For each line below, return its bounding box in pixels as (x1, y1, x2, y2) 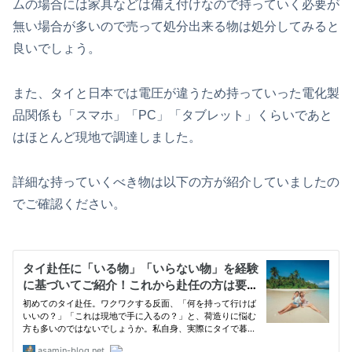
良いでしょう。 (13, 42, 101, 56)
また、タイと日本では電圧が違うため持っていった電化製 (13, 86, 339, 101)
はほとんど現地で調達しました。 (13, 130, 201, 145)
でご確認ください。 (13, 197, 126, 211)
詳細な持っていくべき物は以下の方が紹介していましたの (13, 175, 339, 189)
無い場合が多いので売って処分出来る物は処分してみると (13, 20, 339, 34)
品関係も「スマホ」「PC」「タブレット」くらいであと (13, 108, 332, 123)
